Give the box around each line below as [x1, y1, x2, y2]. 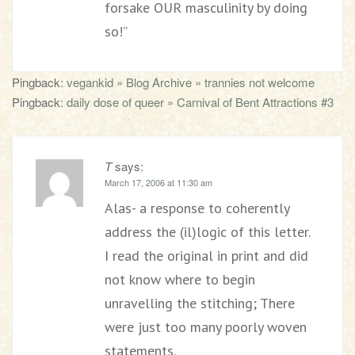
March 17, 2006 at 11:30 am [105, 176, 212, 189]
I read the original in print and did [105, 246, 308, 265]
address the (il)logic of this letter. [105, 223, 311, 241]
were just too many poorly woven [105, 318, 307, 336]
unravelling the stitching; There [105, 294, 295, 312]
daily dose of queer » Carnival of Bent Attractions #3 [67, 94, 334, 110]
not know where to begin [105, 270, 255, 288]
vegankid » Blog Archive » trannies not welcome [67, 74, 315, 90]
